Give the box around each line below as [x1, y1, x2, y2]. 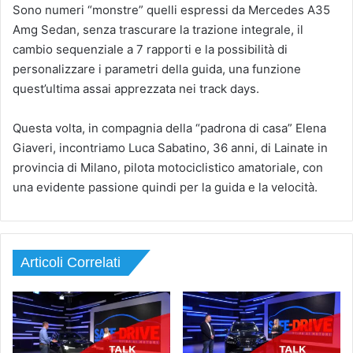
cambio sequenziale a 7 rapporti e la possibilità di [13, 42, 288, 58]
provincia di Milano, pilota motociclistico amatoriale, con [13, 160, 323, 176]
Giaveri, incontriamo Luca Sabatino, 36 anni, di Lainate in [13, 140, 328, 156]
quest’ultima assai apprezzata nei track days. [13, 81, 259, 97]
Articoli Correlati [20, 255, 121, 271]
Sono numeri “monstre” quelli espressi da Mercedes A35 [13, 2, 330, 18]
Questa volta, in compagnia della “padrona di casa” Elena [13, 121, 326, 136]
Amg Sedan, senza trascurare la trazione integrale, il [13, 22, 303, 38]
